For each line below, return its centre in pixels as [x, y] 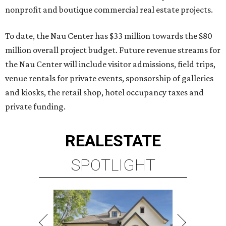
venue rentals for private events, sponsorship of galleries [109, 78]
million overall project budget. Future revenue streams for [113, 50]
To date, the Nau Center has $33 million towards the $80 [109, 36]
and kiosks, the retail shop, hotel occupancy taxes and [104, 93]
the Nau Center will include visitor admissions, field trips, [110, 64]
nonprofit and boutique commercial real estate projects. [109, 10]
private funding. [35, 107]
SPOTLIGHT [113, 165]
